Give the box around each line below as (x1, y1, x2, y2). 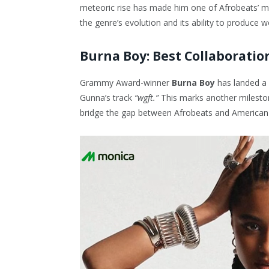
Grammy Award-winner (80, 76, 172, 88)
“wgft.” (134, 91, 159, 103)
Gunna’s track (80, 91, 134, 103)
